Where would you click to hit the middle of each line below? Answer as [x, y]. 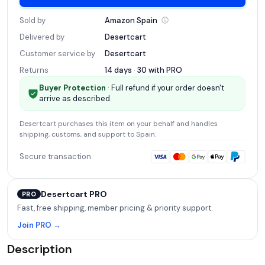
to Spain [140, 134]
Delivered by [42, 37]
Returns [34, 70]
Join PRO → [39, 225]
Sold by [33, 20]
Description [40, 249]
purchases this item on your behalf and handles [137, 123]
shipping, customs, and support [72, 134]
